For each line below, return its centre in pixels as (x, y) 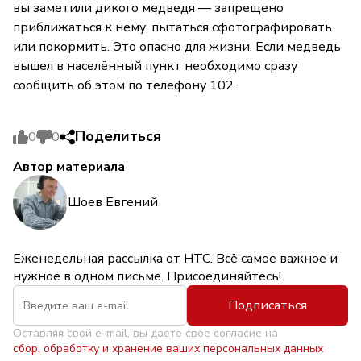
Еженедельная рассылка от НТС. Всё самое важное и (175, 259)
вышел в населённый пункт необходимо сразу (155, 66)
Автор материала (69, 167)
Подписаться (268, 305)
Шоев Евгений (113, 202)
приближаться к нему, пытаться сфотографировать (172, 27)
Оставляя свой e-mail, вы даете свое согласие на (145, 333)
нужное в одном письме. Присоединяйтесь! (147, 276)
